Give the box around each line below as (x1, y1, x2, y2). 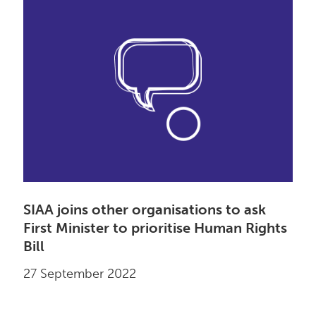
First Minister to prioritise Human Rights (23, 219, 288, 237)
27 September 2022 (23, 266, 137, 282)
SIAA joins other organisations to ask (23, 201, 267, 219)
